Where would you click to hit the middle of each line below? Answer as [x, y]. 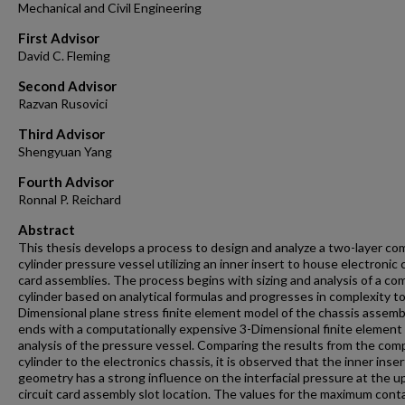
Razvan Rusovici [63, 104]
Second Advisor [67, 86]
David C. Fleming [64, 56]
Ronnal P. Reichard [70, 199]
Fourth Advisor [66, 182]
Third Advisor [61, 134]
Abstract [47, 230]
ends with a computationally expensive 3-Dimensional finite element [210, 329]
